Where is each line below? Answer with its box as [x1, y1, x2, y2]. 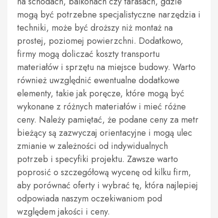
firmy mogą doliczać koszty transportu [17, 48, 160, 60]
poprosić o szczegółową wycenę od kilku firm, [17, 166, 191, 179]
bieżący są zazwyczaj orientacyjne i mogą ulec [17, 127, 192, 139]
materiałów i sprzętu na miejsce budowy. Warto [17, 61, 196, 73]
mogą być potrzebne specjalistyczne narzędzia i [17, 8, 200, 21]
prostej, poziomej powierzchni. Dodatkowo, [17, 35, 183, 47]
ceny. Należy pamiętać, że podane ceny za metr [17, 113, 199, 126]
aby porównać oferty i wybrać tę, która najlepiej [17, 179, 198, 192]
